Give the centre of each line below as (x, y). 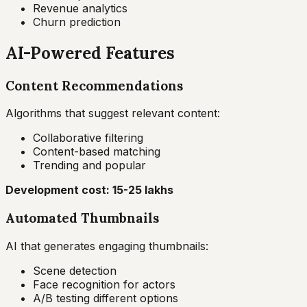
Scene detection (75, 270)
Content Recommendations (94, 85)
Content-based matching (97, 152)
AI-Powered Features (90, 53)
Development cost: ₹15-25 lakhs (89, 190)
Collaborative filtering (88, 138)
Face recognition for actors (104, 284)
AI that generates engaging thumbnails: (107, 246)
